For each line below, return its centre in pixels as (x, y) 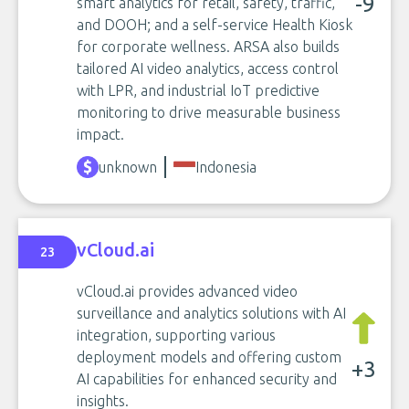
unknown (128, 167)
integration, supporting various (176, 335)
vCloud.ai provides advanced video (187, 291)
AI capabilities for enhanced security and (207, 379)
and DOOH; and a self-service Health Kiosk (215, 25)
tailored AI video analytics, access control (208, 68)
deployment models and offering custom (209, 357)
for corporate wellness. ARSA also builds (208, 47)
